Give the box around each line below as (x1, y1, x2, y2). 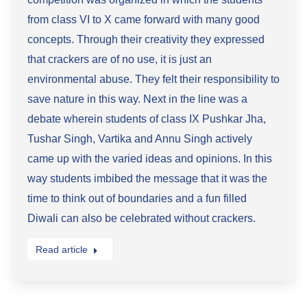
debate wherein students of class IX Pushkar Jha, (27, 113, 266, 125)
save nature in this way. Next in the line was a (27, 93, 247, 105)
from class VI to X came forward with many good (27, 14, 260, 25)
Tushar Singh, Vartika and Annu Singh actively (27, 133, 252, 145)
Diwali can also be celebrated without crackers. (27, 212, 256, 224)
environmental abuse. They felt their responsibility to (27, 73, 280, 85)
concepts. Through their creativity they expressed (27, 34, 265, 45)
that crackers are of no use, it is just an (27, 53, 212, 65)
